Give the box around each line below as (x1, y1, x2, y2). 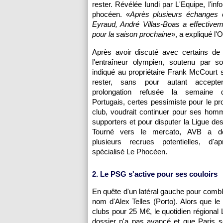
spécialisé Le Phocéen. (92, 147, 167, 156)
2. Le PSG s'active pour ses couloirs (92, 170, 218, 178)
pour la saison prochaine (92, 30, 171, 38)
